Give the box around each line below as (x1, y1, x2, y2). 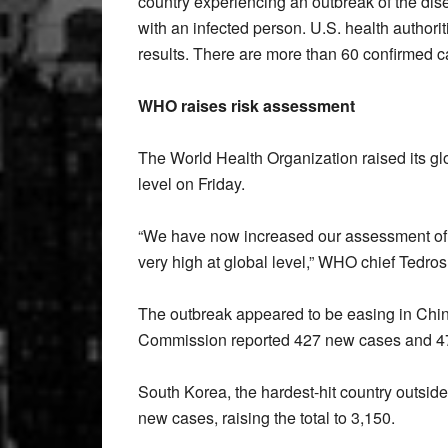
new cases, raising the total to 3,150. (138, 406, 395, 429)
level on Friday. (138, 172, 245, 195)
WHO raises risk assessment (138, 94, 355, 117)
